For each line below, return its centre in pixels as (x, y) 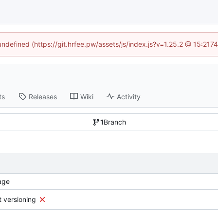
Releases (43, 96)
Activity (128, 96)
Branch (115, 122)
